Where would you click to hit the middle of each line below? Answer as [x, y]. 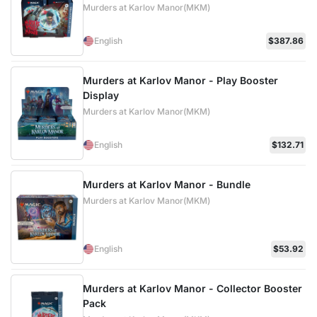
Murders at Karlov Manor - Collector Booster [192, 288]
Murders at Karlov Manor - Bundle [166, 184]
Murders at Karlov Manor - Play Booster [180, 80]
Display [100, 95]
